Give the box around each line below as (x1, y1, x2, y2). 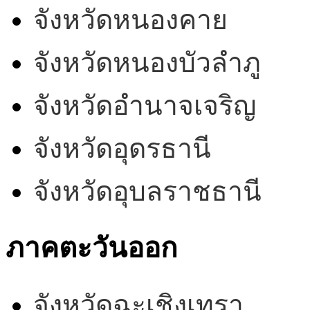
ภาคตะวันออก (6, 232, 177, 264)
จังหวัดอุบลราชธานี (33, 176, 262, 207)
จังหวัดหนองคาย (33, 5, 228, 35)
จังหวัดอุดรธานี (33, 134, 211, 164)
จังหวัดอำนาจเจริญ (33, 91, 256, 121)
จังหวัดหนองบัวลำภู (33, 48, 261, 78)
